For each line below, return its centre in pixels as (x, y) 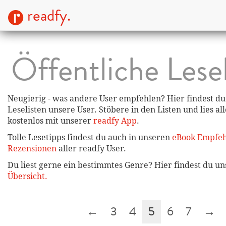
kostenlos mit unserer (50, 121)
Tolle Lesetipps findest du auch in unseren (90, 137)
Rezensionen (32, 149)
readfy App (115, 121)
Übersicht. (27, 176)
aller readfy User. (91, 149)
